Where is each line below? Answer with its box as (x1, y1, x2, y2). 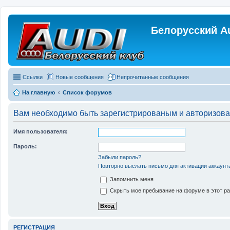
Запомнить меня (108, 176, 154, 183)
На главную (22, 89, 55, 95)
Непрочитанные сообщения (117, 74, 189, 80)
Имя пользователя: (13, 128, 68, 135)
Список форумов (63, 89, 112, 95)
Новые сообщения (55, 74, 104, 80)
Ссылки (23, 74, 43, 80)
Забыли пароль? (98, 154, 141, 160)
